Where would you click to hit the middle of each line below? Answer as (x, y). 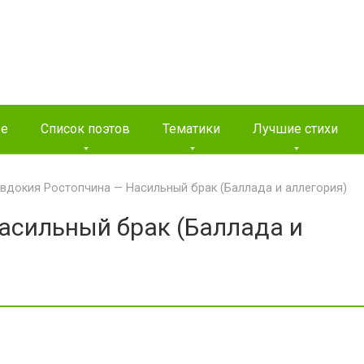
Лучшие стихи (295, 129)
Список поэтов (85, 129)
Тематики (191, 129)
